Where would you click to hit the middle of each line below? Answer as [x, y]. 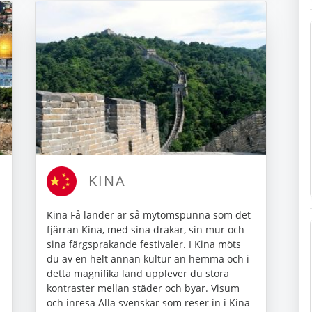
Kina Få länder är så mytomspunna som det [149, 214]
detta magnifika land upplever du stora [138, 273]
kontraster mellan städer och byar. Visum [143, 288]
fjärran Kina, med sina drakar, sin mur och [146, 229]
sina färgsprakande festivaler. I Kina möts [144, 244]
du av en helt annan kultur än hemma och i [148, 258]
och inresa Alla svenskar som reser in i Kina [148, 302]
